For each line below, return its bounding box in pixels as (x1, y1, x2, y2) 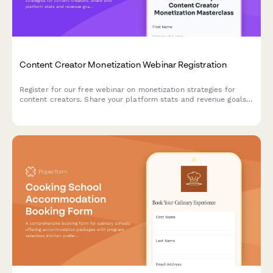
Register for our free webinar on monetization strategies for (19, 85, 235, 94)
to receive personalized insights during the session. (19, 104, 203, 113)
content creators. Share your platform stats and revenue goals (19, 94, 246, 104)
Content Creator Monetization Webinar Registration (19, 58, 227, 69)
